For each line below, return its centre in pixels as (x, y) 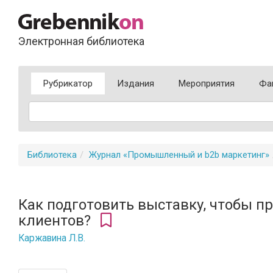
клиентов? (56, 221)
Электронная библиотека (81, 41)
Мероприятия (207, 83)
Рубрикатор (68, 83)
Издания (136, 83)
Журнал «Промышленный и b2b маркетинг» (179, 155)
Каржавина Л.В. (52, 238)
